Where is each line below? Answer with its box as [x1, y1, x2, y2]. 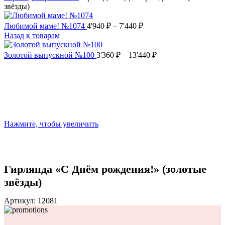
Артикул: [4, 196, 38, 205]
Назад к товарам [4, 31, 60, 40]
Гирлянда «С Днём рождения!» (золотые [4, 163, 206, 176]
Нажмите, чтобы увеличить [4, 119, 98, 128]
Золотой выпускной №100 [4, 50, 96, 59]
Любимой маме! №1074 [4, 21, 87, 30]
